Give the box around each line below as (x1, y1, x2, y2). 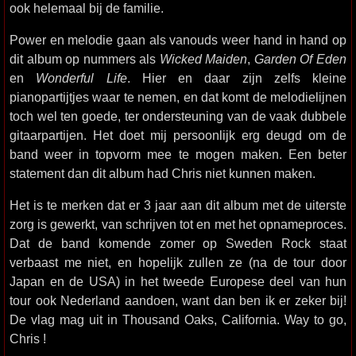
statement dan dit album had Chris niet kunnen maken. (10, 166, 315, 180)
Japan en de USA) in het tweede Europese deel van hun (10, 274, 346, 288)
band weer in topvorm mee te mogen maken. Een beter (10, 147, 346, 161)
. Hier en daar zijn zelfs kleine (126, 71, 346, 85)
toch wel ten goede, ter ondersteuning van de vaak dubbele (10, 109, 346, 123)
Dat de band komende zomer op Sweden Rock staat (10, 236, 346, 250)
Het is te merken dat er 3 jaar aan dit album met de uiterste (10, 198, 346, 212)
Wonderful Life (36, 71, 127, 85)
